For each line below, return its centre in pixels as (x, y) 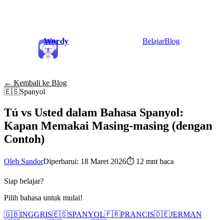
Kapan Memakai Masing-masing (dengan (108, 125)
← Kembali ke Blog (35, 83)
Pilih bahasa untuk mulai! (43, 197)
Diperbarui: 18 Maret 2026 (85, 161)
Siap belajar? (24, 181)
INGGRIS (36, 214)
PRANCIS (137, 214)
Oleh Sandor (24, 161)
